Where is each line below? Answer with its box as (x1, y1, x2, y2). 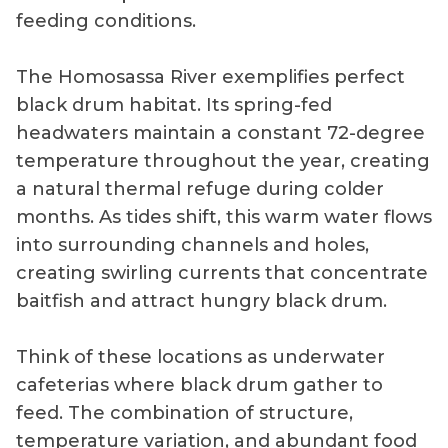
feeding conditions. (16, 9, 196, 32)
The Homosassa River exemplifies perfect (16, 65, 405, 88)
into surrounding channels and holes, (16, 233, 369, 256)
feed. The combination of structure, (16, 401, 353, 424)
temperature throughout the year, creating (16, 149, 430, 172)
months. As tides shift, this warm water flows (16, 205, 432, 228)
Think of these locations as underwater (16, 345, 385, 368)
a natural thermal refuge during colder (16, 177, 384, 200)
